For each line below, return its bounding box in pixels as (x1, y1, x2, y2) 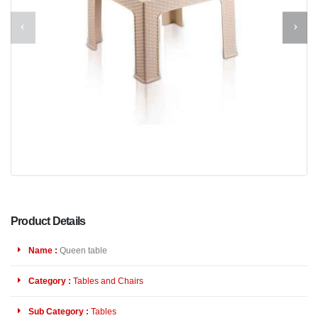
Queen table (57, 246, 107, 255)
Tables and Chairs (73, 276, 143, 285)
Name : (28, 246, 57, 255)
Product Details (11, 215, 86, 227)
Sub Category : (28, 307, 89, 316)
